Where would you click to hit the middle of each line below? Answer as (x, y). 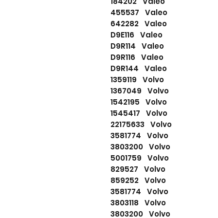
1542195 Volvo (139, 102)
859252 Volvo (138, 181)
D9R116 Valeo (137, 57)
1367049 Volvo (140, 91)
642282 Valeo (139, 24)
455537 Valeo (139, 13)
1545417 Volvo (139, 113)
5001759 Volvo (140, 158)
